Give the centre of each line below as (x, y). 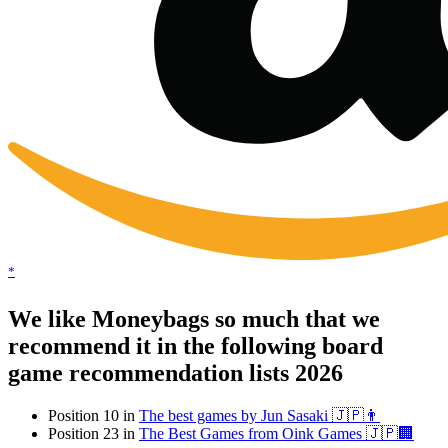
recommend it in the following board (195, 346)
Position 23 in (93, 434)
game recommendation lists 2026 (175, 373)
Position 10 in (93, 416)
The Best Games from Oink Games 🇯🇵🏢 (276, 434)
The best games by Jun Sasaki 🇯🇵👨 (259, 416)
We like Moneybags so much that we (194, 319)
